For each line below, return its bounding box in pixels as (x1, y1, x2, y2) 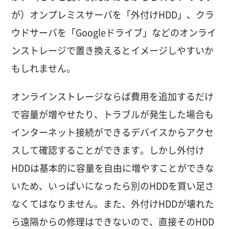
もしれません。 (11, 63, 76, 73)
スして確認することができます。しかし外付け (11, 145, 205, 155)
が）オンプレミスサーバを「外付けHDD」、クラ (11, 10, 215, 19)
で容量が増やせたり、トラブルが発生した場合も (11, 109, 214, 119)
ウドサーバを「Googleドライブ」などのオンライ (11, 28, 217, 37)
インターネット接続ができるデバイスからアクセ (11, 127, 214, 137)
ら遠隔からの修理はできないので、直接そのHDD (11, 217, 215, 226)
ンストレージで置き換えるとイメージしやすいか (11, 45, 214, 55)
